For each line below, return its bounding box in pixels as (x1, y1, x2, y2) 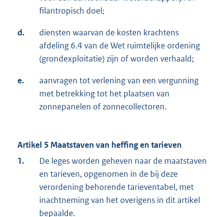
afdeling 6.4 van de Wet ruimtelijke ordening (39, 40, 200, 51)
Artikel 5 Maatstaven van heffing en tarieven (17, 139, 182, 151)
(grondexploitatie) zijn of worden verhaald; (39, 53, 194, 64)
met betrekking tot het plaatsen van (39, 88, 170, 99)
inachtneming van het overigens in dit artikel (39, 195, 200, 206)
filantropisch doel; (39, 5, 104, 16)
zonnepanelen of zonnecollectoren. (39, 101, 167, 112)
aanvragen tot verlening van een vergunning (39, 75, 199, 86)
